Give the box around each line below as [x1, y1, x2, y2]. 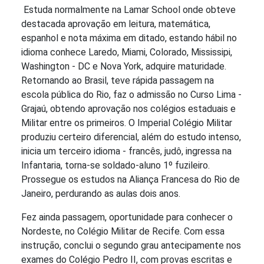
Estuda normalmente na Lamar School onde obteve [21, 4, 236, 16]
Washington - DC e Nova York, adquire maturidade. [21, 61, 226, 72]
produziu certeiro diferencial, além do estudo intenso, [21, 131, 241, 143]
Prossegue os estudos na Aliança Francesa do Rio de [21, 174, 240, 186]
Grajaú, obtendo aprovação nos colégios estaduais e [21, 103, 236, 115]
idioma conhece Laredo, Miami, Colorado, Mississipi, [21, 47, 232, 58]
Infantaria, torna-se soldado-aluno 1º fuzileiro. [21, 160, 210, 171]
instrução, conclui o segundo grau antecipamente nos [21, 240, 241, 252]
